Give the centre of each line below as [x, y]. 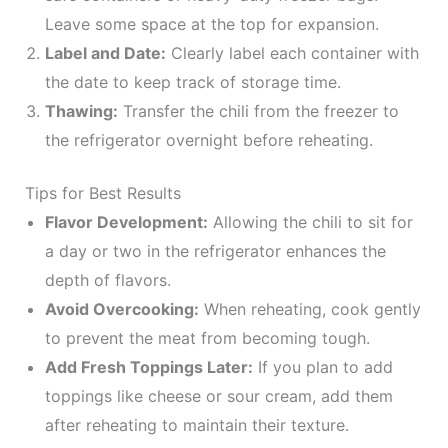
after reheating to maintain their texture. [196, 425]
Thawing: [81, 111]
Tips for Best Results [102, 193]
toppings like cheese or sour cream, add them [218, 396]
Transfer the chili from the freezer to [258, 111]
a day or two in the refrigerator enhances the [215, 251]
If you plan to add [322, 367]
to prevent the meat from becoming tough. [207, 338]
